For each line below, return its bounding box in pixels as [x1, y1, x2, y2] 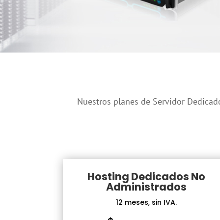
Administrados [106, 179, 187, 194]
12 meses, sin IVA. [116, 197, 177, 207]
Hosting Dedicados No [87, 169, 206, 184]
